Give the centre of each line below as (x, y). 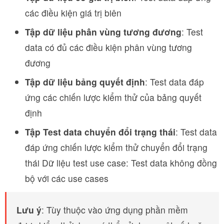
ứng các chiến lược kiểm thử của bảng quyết (113, 97)
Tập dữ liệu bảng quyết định (85, 82)
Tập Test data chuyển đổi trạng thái (100, 132)
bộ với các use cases (67, 178)
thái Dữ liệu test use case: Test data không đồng (121, 163)
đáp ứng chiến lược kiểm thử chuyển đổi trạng (116, 147)
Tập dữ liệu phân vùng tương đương (103, 32)
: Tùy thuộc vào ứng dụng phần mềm (115, 210)
